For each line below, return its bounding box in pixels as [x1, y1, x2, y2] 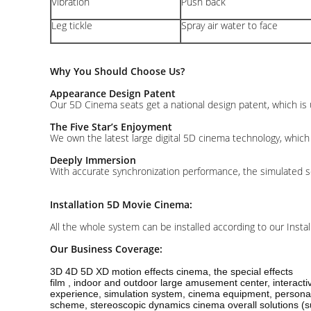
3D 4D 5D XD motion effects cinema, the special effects [50, 266, 293, 277]
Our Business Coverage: [50, 242, 162, 255]
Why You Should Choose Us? [50, 65, 185, 78]
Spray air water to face [181, 19, 278, 32]
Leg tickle [51, 19, 92, 32]
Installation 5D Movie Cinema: [50, 198, 192, 211]
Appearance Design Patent [50, 87, 176, 100]
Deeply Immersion [50, 153, 136, 167]
